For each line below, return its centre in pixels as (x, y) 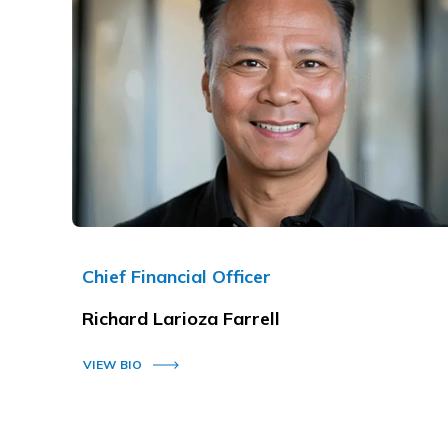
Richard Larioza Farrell (183, 319)
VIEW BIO (112, 365)
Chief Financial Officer (176, 277)
